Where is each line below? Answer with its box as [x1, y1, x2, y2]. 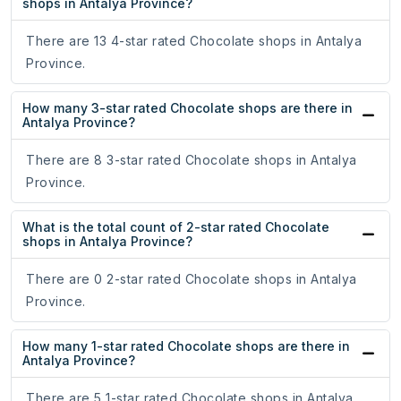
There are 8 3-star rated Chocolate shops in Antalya [26, 152, 357, 168]
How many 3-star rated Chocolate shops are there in [22, 100, 353, 116]
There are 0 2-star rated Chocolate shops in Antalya [26, 271, 357, 287]
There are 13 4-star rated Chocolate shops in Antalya [26, 33, 362, 49]
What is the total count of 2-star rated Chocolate [22, 219, 329, 235]
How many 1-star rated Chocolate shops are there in [22, 338, 350, 354]
